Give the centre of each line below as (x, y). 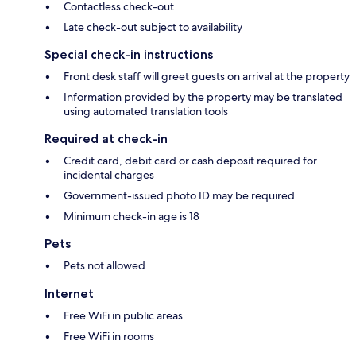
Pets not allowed (104, 266)
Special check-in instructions (129, 55)
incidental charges (109, 175)
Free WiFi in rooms (109, 337)
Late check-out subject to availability (153, 27)
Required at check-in (106, 139)
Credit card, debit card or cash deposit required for (190, 161)
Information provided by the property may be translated (203, 97)
